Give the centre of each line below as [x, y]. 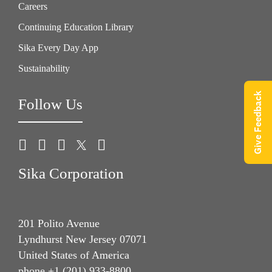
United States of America [74, 255]
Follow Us [50, 104]
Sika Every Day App [58, 47]
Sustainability [44, 68]
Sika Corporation [71, 173]
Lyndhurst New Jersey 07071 [83, 240]
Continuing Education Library [76, 27]
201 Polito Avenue [59, 224]
